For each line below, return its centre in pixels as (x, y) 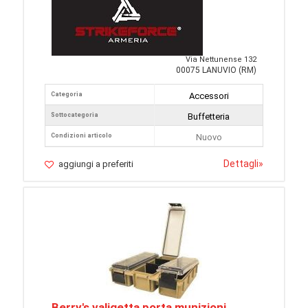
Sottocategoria (75, 115)
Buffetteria (209, 117)
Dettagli (241, 164)
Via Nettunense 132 (221, 60)
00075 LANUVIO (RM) (216, 70)
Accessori (209, 96)
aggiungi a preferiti (96, 164)
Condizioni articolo (81, 136)
